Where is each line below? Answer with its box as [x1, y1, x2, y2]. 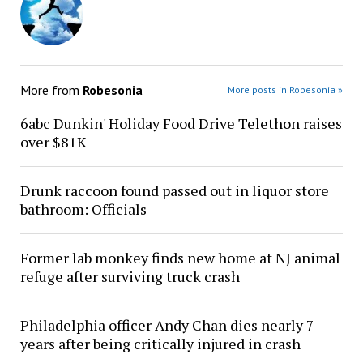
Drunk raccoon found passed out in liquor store [19, 181, 329, 200]
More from [19, 82, 83, 98]
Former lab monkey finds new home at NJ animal [19, 248, 340, 267]
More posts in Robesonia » [228, 83, 344, 96]
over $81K [19, 132, 87, 152]
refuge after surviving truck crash [19, 267, 240, 286]
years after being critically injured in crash [19, 334, 301, 353]
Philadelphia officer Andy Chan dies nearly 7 [19, 315, 314, 335]
